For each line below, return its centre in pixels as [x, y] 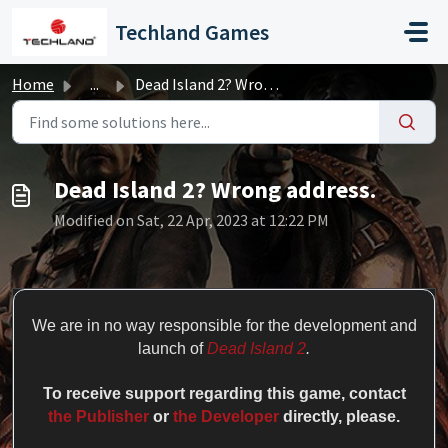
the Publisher [98, 416]
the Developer [226, 416]
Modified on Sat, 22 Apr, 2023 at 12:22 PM [191, 220]
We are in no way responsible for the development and [224, 325]
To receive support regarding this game [191, 393]
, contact [373, 393]
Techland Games [192, 32]
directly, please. [339, 416]
